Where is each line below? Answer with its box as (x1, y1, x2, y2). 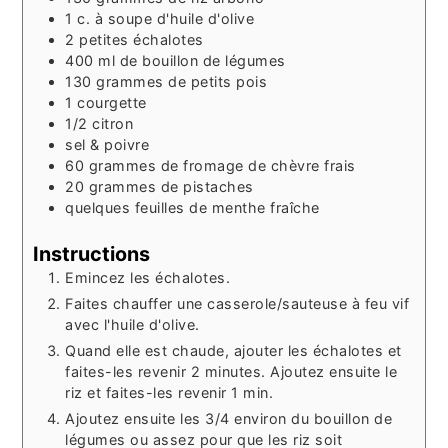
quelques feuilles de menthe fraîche (65, 198, 320, 216)
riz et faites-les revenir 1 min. (65, 383, 274, 401)
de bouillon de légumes (119, 51, 286, 69)
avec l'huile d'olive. (65, 315, 200, 333)
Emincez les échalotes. (65, 268, 231, 286)
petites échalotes (79, 30, 204, 48)
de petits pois (168, 72, 268, 90)
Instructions (33, 241, 151, 266)
